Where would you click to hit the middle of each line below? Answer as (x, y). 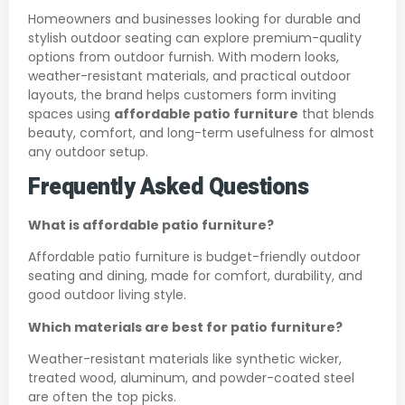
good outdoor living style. (107, 295)
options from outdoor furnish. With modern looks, (184, 57)
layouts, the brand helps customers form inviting (182, 94)
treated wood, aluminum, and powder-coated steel (191, 378)
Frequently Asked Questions (168, 188)
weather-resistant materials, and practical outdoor (189, 75)
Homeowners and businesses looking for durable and (194, 19)
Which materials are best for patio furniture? (185, 327)
